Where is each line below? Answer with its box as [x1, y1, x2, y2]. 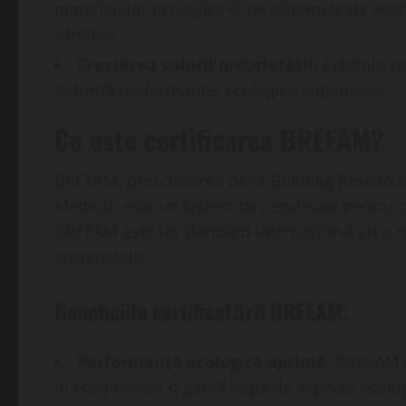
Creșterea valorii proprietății [77, 53, 314, 76]
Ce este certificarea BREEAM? [54, 119, 383, 160]
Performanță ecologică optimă [77, 351, 326, 373]
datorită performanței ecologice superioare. [54, 79, 389, 101]
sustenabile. [54, 246, 147, 268]
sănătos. [54, 24, 119, 46]
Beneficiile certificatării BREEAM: [54, 295, 349, 328]
